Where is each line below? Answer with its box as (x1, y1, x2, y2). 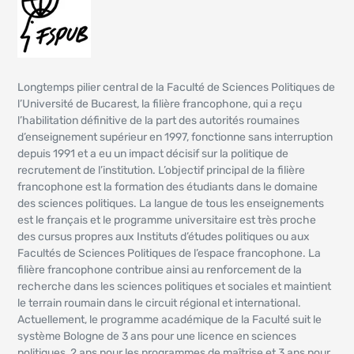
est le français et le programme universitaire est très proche (17, 213, 317, 227)
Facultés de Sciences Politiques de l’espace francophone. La (17, 247, 322, 260)
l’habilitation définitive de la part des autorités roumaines (17, 114, 300, 127)
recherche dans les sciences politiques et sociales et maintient (17, 280, 332, 293)
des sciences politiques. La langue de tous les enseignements (17, 197, 325, 210)
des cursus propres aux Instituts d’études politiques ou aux (17, 230, 311, 243)
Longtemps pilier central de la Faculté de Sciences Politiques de (17, 81, 336, 94)
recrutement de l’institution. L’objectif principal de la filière (17, 164, 306, 177)
